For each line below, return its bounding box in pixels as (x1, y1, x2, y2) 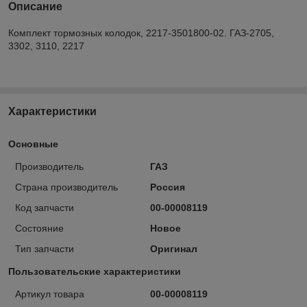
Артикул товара (15, 288, 84, 299)
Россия (149, 181, 185, 193)
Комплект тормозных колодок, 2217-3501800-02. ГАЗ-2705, (8, 27, 274, 38)
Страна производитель (15, 181, 118, 193)
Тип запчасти (15, 243, 74, 254)
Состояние (15, 222, 64, 234)
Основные (8, 138, 58, 149)
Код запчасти (15, 201, 74, 213)
